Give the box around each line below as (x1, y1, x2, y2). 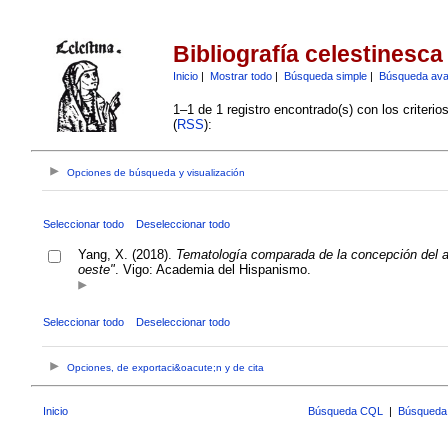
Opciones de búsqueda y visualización (67, 167, 246, 179)
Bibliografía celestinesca (172, 41, 443, 68)
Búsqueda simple (283, 69, 367, 82)
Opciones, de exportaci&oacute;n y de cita (67, 362, 265, 374)
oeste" (77, 261, 115, 277)
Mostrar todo (209, 69, 272, 82)
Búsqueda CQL (308, 404, 383, 417)
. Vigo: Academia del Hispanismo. (114, 261, 311, 277)
